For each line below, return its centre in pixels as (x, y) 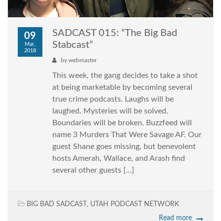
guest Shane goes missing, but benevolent (124, 147)
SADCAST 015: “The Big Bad (115, 33)
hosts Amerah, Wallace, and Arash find (119, 159)
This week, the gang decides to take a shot (125, 76)
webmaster (83, 60)
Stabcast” (73, 45)
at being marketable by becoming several (122, 88)
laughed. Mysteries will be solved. (110, 111)
